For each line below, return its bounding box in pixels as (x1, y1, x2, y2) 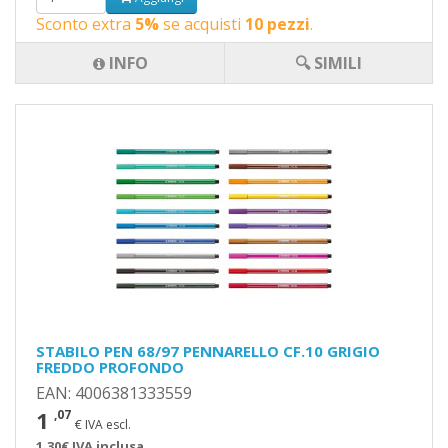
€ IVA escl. (75, 416, 131, 433)
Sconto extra (36, 13, 135, 35)
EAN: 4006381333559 (36, 382, 192, 404)
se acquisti (159, 13, 245, 35)
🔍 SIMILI (295, 52, 362, 74)
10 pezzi (245, 13, 310, 35)
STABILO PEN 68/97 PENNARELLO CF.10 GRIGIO (36, 341, 380, 361)
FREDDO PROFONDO (36, 357, 184, 377)
